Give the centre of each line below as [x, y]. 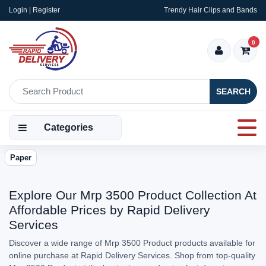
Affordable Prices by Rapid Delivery [110, 210]
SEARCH [233, 91]
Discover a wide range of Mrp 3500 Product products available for [132, 243]
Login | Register [34, 10]
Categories [69, 127]
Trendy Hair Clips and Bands [210, 10]
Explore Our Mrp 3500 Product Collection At [133, 195]
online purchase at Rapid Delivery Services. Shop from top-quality [132, 255]
